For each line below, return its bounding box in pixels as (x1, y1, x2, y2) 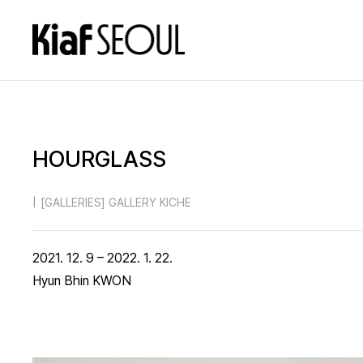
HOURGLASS (32, 145, 166, 173)
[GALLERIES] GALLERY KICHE (41, 196, 191, 209)
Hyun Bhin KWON (32, 273, 131, 288)
